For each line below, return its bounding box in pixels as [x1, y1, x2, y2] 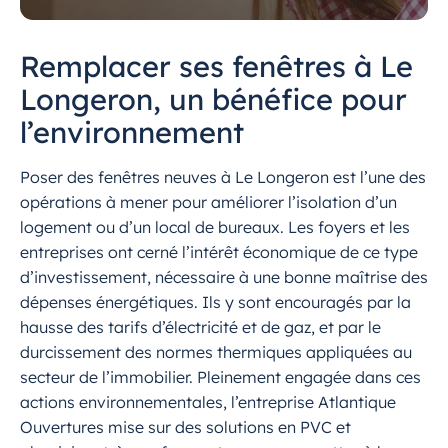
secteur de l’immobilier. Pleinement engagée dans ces [20, 367, 421, 388]
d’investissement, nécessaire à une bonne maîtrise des [20, 267, 428, 288]
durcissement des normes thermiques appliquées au [20, 342, 412, 363]
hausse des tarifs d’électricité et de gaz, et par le [20, 317, 381, 338]
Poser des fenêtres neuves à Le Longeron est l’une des [20, 167, 426, 188]
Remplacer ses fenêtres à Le [20, 48, 413, 85]
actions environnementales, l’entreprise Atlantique [20, 392, 396, 413]
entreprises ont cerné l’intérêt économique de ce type [20, 242, 418, 263]
